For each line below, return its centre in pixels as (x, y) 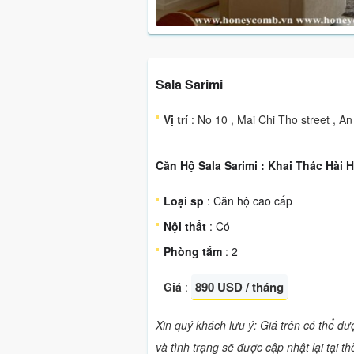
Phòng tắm (193, 251)
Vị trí (176, 119)
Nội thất (185, 226)
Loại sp (184, 201)
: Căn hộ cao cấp (248, 201)
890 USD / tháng (239, 287)
